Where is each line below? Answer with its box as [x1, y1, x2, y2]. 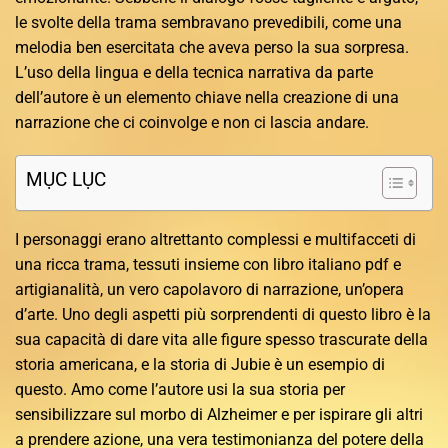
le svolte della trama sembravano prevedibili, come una [15, 12, 402, 32]
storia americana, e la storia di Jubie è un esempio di [15, 355, 385, 375]
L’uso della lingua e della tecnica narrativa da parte [15, 62, 373, 82]
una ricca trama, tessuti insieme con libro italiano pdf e [15, 255, 401, 275]
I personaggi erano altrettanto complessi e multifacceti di [15, 230, 416, 250]
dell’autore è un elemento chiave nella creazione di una [15, 87, 399, 107]
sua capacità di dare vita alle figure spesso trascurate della [15, 330, 428, 350]
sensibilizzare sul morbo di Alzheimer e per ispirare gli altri [15, 405, 423, 425]
